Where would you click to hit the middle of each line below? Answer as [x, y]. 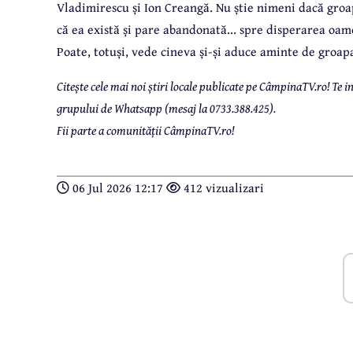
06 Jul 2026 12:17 [118, 188]
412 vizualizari [222, 188]
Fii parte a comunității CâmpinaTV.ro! [145, 130]
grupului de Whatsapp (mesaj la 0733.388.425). [166, 108]
